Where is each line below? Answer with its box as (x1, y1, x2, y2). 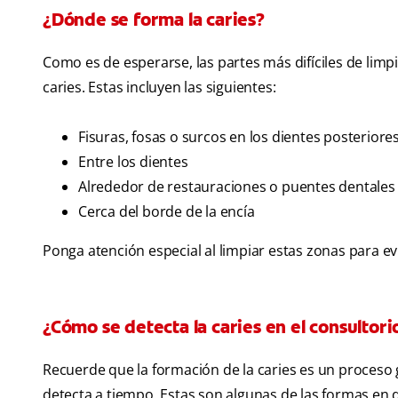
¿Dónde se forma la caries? (43, 8, 265, 32)
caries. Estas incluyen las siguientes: (43, 77, 276, 98)
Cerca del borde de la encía (78, 202, 255, 222)
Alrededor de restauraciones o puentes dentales (78, 177, 395, 197)
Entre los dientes (78, 152, 188, 172)
